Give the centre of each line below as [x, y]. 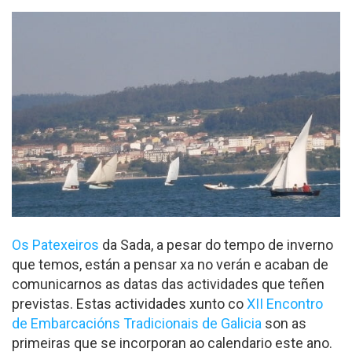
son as [284, 324]
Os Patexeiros [55, 245]
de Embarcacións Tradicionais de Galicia [137, 324]
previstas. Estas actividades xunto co [129, 304]
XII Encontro [285, 304]
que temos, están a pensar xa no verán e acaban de [170, 265]
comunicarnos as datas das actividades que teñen [168, 284]
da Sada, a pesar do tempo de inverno [216, 245]
